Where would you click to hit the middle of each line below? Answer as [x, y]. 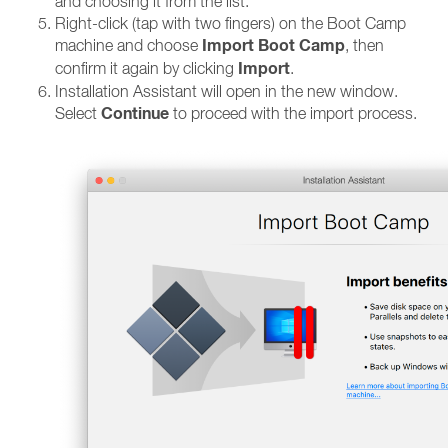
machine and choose [128, 45]
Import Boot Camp [273, 45]
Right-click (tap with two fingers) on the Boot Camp [230, 23]
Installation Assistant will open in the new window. [226, 91]
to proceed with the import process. [293, 113]
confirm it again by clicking [146, 68]
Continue [135, 113]
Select [78, 113]
